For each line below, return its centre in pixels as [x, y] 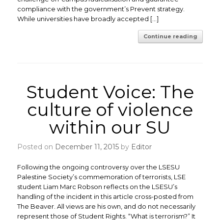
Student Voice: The [110, 92]
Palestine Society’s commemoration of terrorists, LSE [101, 177]
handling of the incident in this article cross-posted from [105, 196]
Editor [141, 147]
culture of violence [110, 110]
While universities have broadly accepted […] [88, 19]
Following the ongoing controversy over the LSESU [98, 167]
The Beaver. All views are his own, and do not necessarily [106, 206]
